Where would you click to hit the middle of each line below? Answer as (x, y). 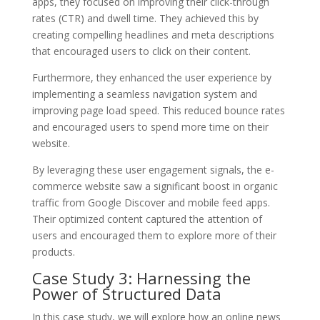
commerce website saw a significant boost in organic (155, 186)
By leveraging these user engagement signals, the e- (153, 169)
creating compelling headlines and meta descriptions (153, 34)
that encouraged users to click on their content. (141, 51)
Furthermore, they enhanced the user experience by (151, 77)
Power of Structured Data (126, 293)
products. (53, 251)
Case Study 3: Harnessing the (141, 277)
